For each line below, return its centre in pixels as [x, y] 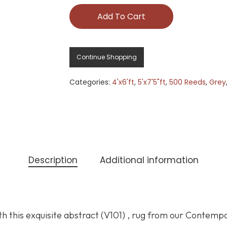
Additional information [149, 160]
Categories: [90, 82]
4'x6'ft [123, 82]
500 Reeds [187, 82]
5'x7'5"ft [152, 82]
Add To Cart [121, 17]
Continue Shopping [106, 57]
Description [53, 160]
